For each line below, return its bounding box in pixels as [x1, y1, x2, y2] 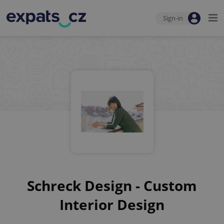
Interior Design [59, 195, 164, 214]
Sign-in [163, 13, 183, 22]
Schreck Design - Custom [27, 176, 197, 195]
